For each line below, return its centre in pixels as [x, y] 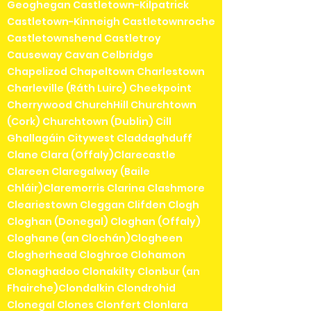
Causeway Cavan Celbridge [80, 55]
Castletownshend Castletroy [84, 39]
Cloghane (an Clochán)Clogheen [95, 238]
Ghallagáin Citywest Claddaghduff [100, 138]
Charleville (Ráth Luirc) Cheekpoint [99, 89]
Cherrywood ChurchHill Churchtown [102, 105]
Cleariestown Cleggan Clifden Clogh [103, 205]
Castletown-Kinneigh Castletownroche [111, 22]
